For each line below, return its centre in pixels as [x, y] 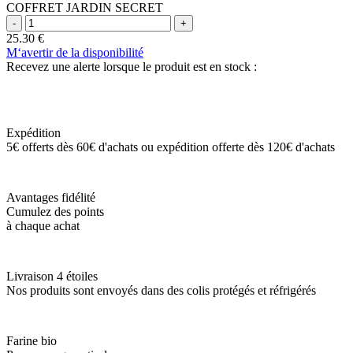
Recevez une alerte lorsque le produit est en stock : [132, 66]
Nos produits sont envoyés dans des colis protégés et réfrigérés [161, 290]
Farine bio [32, 340]
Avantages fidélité [51, 197]
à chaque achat [43, 225]
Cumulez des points [55, 211]
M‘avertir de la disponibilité [75, 52]
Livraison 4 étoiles [52, 276]
